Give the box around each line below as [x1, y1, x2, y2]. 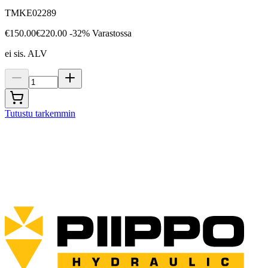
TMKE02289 [5, 8, 56, 19]
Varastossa [92, 28, 132, 39]
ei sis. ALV [5, 48, 47, 59]
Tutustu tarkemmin [5, 108, 75, 119]
